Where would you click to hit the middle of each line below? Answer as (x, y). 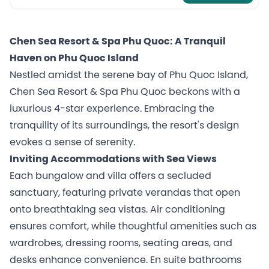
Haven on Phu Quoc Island (74, 58)
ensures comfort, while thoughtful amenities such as (133, 226)
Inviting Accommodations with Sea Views (113, 159)
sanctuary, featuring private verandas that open (125, 193)
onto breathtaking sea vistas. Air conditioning (117, 210)
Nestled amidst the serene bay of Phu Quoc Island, (129, 75)
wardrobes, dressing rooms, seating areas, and (121, 243)
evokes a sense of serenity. (72, 142)
